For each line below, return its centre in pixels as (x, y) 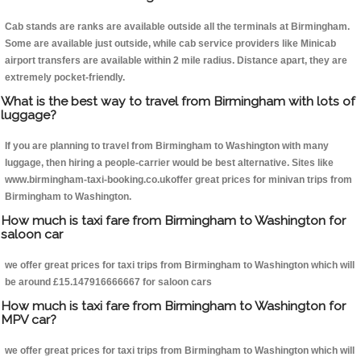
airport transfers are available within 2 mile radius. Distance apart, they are (176, 61)
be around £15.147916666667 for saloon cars (108, 282)
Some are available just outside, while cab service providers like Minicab (170, 44)
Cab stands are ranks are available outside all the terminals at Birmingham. (177, 27)
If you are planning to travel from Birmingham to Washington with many (167, 146)
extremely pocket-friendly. (65, 78)
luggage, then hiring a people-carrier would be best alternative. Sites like (169, 163)
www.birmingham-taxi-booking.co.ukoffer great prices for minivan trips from (178, 180)
